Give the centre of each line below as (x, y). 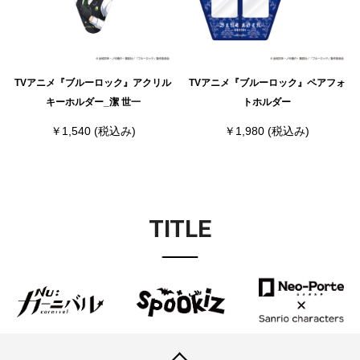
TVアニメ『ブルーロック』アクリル (93, 83)
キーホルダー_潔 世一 (93, 102)
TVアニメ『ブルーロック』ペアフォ (267, 83)
